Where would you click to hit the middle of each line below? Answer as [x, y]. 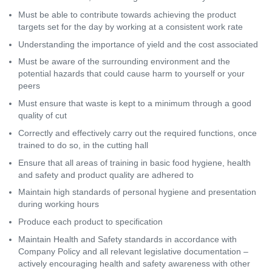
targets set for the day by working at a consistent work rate [131, 26]
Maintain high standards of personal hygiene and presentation [137, 192]
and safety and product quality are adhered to [106, 175]
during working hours [59, 204]
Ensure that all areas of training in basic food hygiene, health [134, 162]
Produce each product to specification [90, 222]
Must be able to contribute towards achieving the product [127, 14]
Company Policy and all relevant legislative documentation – [133, 251]
